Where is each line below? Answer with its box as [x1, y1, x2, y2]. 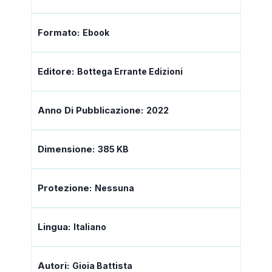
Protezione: [38, 182, 92, 194]
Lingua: [38, 221, 70, 233]
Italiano [73, 222, 106, 233]
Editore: [38, 66, 74, 78]
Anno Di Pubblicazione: [38, 104, 143, 117]
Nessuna [95, 183, 134, 194]
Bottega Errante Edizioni [77, 66, 183, 77]
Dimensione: [38, 143, 95, 155]
